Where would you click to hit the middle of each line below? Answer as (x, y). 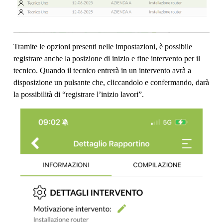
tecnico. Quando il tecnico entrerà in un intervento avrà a (102, 71)
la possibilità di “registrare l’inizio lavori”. (79, 95)
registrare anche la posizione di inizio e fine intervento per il (107, 59)
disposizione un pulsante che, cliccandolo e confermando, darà (111, 83)
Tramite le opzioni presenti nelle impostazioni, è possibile (103, 47)
